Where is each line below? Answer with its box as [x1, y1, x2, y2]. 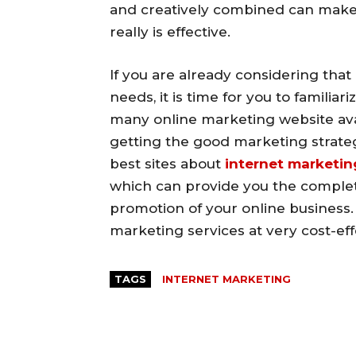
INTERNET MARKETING [162, 273, 291, 286]
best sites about [110, 156, 225, 172]
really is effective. [110, 24, 230, 41]
